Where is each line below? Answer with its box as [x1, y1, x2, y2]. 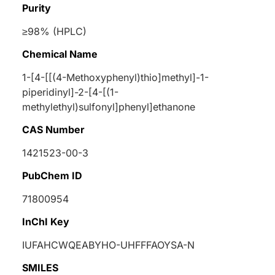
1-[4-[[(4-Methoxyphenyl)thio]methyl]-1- [22, 71, 209, 83]
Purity [22, 1, 51, 14]
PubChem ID [22, 169, 82, 182]
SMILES [22, 261, 58, 274]
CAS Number [22, 123, 85, 136]
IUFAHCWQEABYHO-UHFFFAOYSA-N [22, 238, 195, 251]
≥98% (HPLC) [22, 25, 87, 37]
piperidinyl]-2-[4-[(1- [22, 85, 118, 98]
